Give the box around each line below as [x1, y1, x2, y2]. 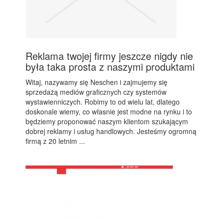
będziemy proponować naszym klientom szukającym [26, 116, 189, 126]
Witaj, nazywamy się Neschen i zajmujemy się [26, 77, 168, 87]
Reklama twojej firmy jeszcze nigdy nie [26, 49, 193, 63]
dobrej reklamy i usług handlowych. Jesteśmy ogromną [26, 126, 197, 136]
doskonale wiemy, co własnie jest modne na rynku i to [26, 107, 192, 116]
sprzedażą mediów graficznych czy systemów [26, 87, 167, 97]
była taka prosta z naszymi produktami [26, 59, 195, 74]
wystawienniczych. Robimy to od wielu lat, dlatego [26, 97, 180, 107]
